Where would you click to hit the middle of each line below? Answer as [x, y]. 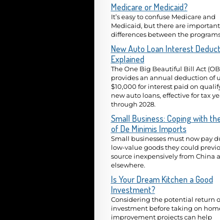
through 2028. [133, 104]
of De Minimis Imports [149, 128]
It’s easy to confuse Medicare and [163, 17]
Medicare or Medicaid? [149, 7]
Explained [127, 59]
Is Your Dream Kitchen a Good [162, 179]
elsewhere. [128, 165]
